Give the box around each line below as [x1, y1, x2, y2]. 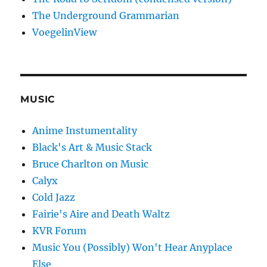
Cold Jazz [32, 191, 76, 204]
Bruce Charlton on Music [32, 158, 149, 170]
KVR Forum [32, 225, 87, 237]
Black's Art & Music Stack [32, 141, 153, 154]
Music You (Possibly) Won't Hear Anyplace [32, 241, 233, 254]
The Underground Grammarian [32, 10, 180, 22]
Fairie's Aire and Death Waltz [32, 208, 170, 221]
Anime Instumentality [32, 125, 138, 137]
